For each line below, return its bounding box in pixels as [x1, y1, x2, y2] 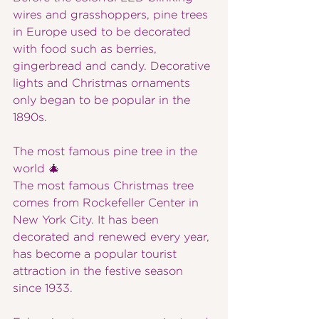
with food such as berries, [13, 43, 160, 55]
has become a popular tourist [13, 249, 180, 260]
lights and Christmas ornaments [13, 78, 194, 89]
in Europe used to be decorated [13, 26, 194, 38]
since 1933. [13, 283, 73, 294]
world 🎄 [13, 163, 60, 174]
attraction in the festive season [13, 266, 187, 277]
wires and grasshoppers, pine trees [13, 9, 211, 21]
